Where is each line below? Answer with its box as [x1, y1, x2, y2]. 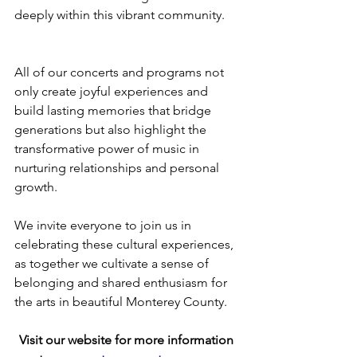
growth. [14, 178, 57, 194]
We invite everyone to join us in [14, 217, 194, 233]
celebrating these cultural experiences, [14, 236, 237, 252]
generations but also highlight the [14, 121, 210, 137]
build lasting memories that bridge [14, 102, 214, 118]
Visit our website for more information [18, 331, 237, 347]
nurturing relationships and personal [14, 159, 222, 175]
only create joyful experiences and [14, 83, 211, 99]
